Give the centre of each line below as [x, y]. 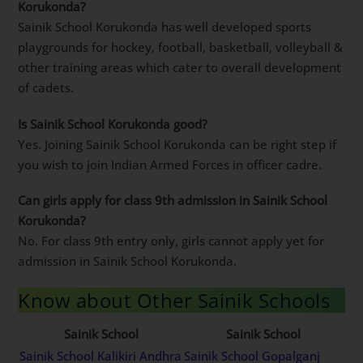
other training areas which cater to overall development [180, 68]
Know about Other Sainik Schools [174, 300]
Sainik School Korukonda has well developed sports [165, 27]
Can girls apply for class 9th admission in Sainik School [173, 201]
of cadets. [46, 88]
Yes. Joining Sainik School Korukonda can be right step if [177, 144]
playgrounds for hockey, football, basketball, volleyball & [181, 47]
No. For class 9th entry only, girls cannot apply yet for [171, 241]
